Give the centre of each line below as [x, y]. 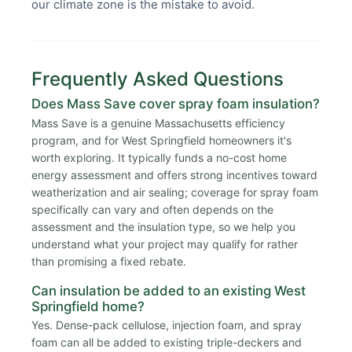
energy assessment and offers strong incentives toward [174, 174]
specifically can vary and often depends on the [152, 209]
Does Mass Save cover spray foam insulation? [176, 104]
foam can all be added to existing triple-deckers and [167, 343]
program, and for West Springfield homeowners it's [161, 140]
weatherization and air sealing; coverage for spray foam [175, 192]
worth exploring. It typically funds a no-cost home [159, 157]
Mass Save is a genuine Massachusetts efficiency [158, 123]
